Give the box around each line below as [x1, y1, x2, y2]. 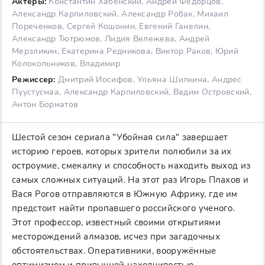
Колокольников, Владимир [12, 58, 120, 70]
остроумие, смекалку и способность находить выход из [12, 160, 251, 172]
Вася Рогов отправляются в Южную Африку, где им [12, 188, 238, 201]
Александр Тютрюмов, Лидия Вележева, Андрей [12, 33, 210, 45]
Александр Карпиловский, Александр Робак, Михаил [12, 8, 229, 20]
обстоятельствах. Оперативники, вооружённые [12, 245, 216, 257]
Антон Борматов [12, 99, 79, 111]
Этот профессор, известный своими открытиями [12, 216, 221, 229]
